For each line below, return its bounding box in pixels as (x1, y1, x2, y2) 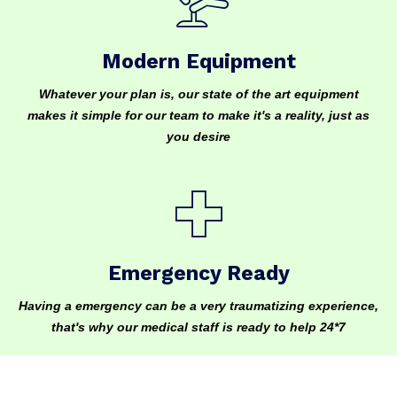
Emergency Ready (107, 261, 290, 285)
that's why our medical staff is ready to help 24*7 (51, 320, 346, 334)
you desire (167, 129, 230, 144)
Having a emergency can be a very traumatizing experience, (19, 299, 378, 313)
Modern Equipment (101, 50, 296, 74)
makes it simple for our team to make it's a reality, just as (27, 108, 370, 122)
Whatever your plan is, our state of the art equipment (38, 87, 359, 101)
